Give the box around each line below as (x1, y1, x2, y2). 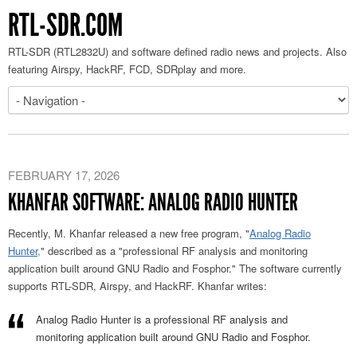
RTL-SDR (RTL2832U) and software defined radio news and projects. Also (8, 44, 347, 59)
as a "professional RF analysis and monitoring (92, 243, 308, 258)
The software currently (236, 261, 342, 276)
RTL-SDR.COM (8, 6, 123, 44)
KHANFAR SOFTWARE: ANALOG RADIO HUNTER (8, 188, 298, 217)
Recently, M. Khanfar (8, 226, 108, 241)
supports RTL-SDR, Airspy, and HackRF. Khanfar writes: (8, 278, 267, 293)
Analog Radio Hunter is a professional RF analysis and (36, 312, 288, 327)
